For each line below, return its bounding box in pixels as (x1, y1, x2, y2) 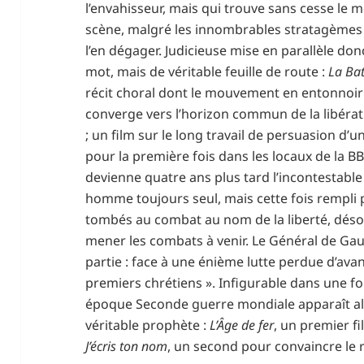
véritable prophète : (85, 315, 210, 334)
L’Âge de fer (210, 315, 275, 334)
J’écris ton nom (85, 336, 168, 355)
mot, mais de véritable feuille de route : (85, 62, 329, 80)
